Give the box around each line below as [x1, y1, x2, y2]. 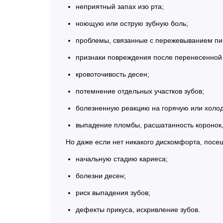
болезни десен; [76, 172, 126, 180]
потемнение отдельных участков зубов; [76, 87, 204, 96]
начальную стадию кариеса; [76, 155, 168, 163]
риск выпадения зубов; [76, 189, 150, 197]
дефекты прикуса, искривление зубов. [76, 206, 200, 214]
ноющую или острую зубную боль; [76, 19, 188, 28]
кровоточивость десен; [76, 70, 149, 79]
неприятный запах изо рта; [76, 2, 164, 11]
